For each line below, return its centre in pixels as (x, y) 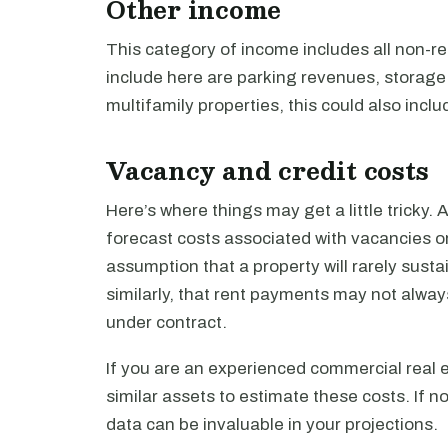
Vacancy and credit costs (267, 170)
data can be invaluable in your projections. (272, 424)
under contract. (166, 322)
